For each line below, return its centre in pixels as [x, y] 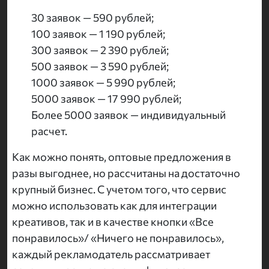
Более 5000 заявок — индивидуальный [128, 115]
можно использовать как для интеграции [114, 206]
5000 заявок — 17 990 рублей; [106, 99]
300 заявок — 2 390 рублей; [100, 50]
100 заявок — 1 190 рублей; [98, 34]
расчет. [49, 131]
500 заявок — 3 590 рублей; [100, 66]
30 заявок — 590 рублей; [92, 18]
